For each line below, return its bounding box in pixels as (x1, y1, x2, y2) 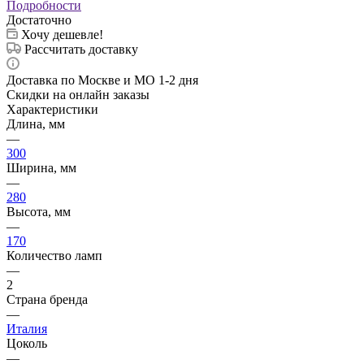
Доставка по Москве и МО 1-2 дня (6, 72, 198, 87)
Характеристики (6, 102, 98, 116)
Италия (6, 321, 47, 336)
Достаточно (6, 12, 71, 27)
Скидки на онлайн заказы (6, 87, 149, 102)
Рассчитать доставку (24, 41, 138, 56)
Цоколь (6, 336, 47, 350)
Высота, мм (6, 204, 71, 219)
